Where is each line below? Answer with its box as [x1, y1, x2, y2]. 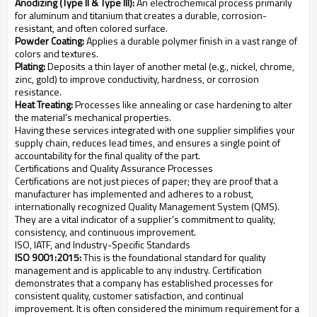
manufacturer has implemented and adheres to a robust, [15, 186, 253, 202]
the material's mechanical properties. [15, 110, 171, 125]
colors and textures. [15, 46, 98, 62]
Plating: [15, 59, 45, 74]
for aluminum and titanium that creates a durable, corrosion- [15, 8, 267, 23]
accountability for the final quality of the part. [15, 148, 200, 163]
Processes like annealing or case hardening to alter [73, 97, 292, 113]
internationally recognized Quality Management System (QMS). [15, 199, 279, 214]
